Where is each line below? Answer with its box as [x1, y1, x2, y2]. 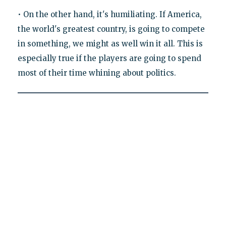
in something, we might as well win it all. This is [17, 39, 203, 49]
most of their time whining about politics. [17, 68, 176, 78]
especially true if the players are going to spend [17, 53, 201, 64]
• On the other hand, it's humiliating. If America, [17, 10, 202, 20]
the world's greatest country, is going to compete [17, 24, 205, 34]
